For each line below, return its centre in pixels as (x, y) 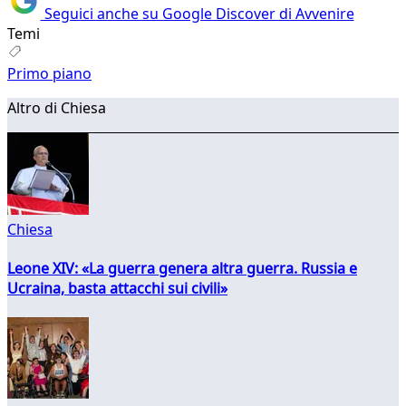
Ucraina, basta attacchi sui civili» (117, 288)
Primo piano (49, 73)
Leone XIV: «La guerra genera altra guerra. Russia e (182, 268)
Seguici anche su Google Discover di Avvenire (197, 13)
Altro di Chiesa (57, 107)
